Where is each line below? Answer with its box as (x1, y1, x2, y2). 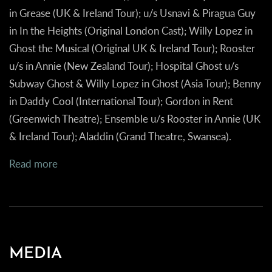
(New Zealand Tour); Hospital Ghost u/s (61, 58, 239, 73)
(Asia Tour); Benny (178, 76, 261, 91)
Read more (9, 156, 58, 171)
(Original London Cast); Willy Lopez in (82, 23, 253, 38)
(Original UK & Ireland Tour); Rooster (89, 41, 255, 56)
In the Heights (19, 23, 82, 38)
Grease (19, 5, 50, 21)
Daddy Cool (19, 93, 73, 109)
